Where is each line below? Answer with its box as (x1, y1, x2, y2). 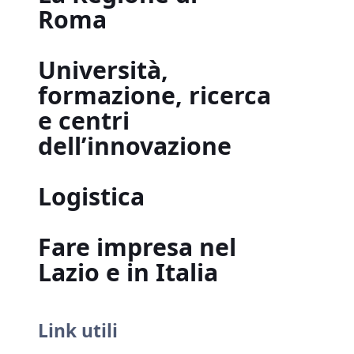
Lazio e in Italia (38, 256, 218, 288)
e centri (38, 104, 130, 137)
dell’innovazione (38, 130, 232, 162)
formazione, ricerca (38, 79, 271, 111)
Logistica (38, 180, 145, 213)
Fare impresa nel (38, 231, 236, 263)
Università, (38, 54, 168, 86)
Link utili (38, 318, 118, 343)
